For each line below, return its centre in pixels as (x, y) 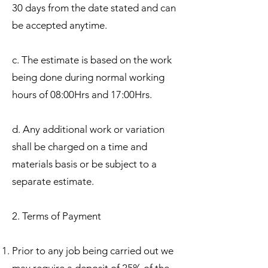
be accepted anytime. (60, 25)
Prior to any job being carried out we (93, 250)
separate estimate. (53, 181)
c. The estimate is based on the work (92, 60)
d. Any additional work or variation (88, 129)
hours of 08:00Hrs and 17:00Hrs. (82, 94)
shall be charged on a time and (80, 146)
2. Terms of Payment (57, 216)
